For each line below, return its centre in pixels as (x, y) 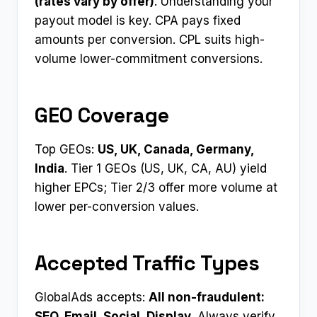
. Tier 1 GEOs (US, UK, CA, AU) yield (166, 169)
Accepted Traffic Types (147, 263)
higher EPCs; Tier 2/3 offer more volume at (156, 188)
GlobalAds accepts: (92, 298)
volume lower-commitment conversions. (149, 59)
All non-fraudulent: (207, 298)
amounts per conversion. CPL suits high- (150, 40)
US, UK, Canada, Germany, (176, 150)
